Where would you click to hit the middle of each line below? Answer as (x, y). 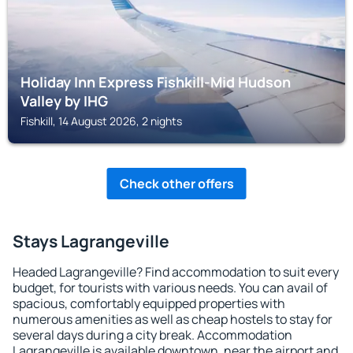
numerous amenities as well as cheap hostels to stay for (173, 319)
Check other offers (176, 184)
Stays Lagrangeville (91, 241)
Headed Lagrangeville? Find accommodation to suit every (176, 272)
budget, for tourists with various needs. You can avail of (170, 288)
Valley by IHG (64, 101)
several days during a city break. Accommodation (152, 335)
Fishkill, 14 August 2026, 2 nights (101, 121)
